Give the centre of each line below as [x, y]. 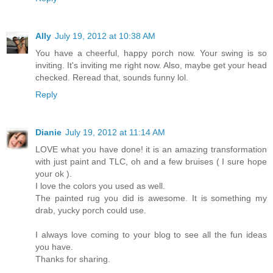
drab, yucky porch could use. [91, 210]
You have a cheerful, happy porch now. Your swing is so [151, 53]
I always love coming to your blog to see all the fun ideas [151, 234]
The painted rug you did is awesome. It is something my [151, 198]
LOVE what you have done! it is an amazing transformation [151, 149]
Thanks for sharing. [73, 259]
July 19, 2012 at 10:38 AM [105, 36]
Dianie [48, 132]
